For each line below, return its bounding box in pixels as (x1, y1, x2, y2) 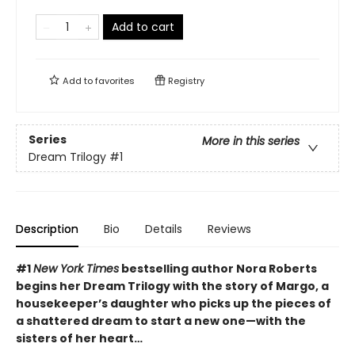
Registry (166, 74, 204, 88)
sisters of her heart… (16, 330, 143, 347)
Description (16, 221, 78, 238)
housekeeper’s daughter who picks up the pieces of (16, 296, 331, 312)
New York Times (33, 261, 119, 277)
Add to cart (112, 19, 174, 36)
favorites (95, 74, 135, 88)
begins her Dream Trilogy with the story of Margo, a (16, 278, 329, 295)
